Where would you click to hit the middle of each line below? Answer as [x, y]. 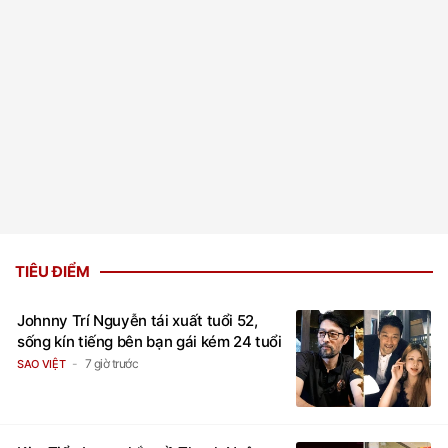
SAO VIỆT [41, 364]
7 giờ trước [111, 364]
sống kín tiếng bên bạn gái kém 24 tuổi [149, 342]
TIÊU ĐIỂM [52, 272]
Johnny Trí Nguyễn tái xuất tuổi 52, [137, 321]
